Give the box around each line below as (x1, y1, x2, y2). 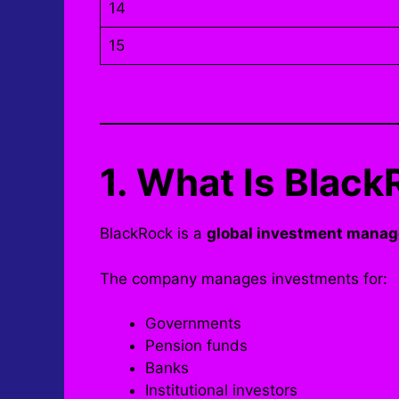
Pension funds (145, 337, 248, 355)
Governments (145, 314, 241, 333)
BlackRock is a (100, 224, 207, 243)
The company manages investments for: (100, 269, 387, 288)
